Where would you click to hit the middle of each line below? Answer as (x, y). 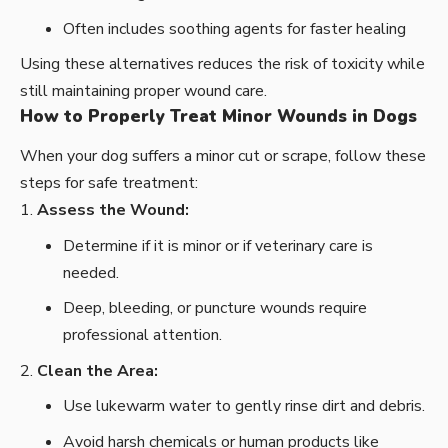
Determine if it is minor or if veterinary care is (217, 245)
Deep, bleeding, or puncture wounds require (214, 308)
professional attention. (142, 335)
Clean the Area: (97, 370)
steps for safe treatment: (109, 183)
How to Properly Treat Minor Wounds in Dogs (218, 117)
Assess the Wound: (113, 210)
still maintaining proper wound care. (143, 91)
